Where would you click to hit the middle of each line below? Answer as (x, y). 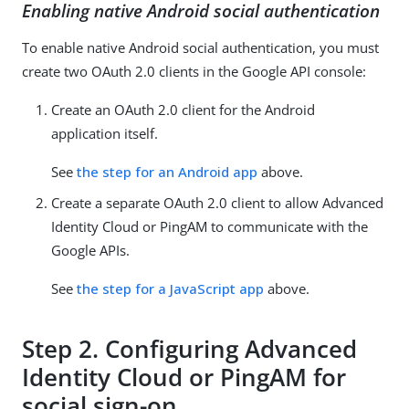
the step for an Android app (167, 171)
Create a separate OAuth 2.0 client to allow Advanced (217, 202)
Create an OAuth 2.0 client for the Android (183, 109)
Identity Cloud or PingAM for (184, 378)
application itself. (105, 133)
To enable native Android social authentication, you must (200, 47)
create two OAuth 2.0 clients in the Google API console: (194, 71)
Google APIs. (90, 250)
